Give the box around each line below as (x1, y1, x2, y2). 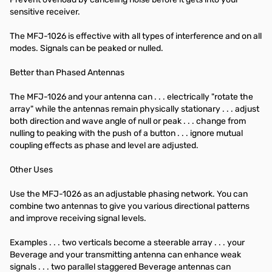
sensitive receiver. (10, 7, 82, 17)
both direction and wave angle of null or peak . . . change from (10, 116, 246, 126)
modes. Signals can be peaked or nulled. (10, 43, 165, 53)
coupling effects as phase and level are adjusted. (10, 140, 200, 151)
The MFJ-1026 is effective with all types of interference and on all (10, 31, 262, 41)
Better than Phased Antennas (10, 67, 124, 78)
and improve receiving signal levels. (10, 213, 148, 223)
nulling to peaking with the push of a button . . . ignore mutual (10, 128, 243, 138)
